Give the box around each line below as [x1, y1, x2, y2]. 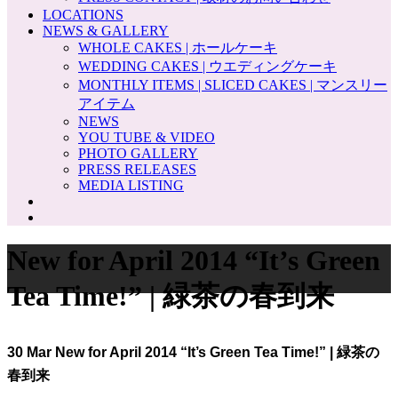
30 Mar [7, 344, 52, 360]
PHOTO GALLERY [78, 146, 198, 161]
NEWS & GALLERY [43, 23, 169, 38]
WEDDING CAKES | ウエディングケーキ [78, 59, 337, 74]
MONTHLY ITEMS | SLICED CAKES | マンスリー [78, 77, 387, 92]
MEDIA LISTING [78, 178, 184, 193]
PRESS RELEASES [78, 162, 196, 177]
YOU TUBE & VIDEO [78, 130, 215, 145]
